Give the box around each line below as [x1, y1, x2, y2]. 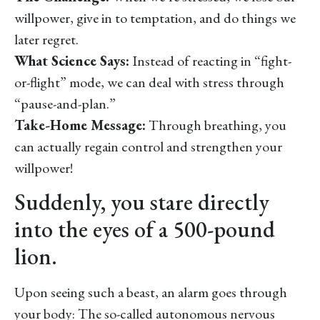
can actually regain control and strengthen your [14, 136, 282, 156]
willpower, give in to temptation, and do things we [14, 8, 296, 27]
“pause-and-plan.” [14, 94, 116, 113]
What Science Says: [14, 51, 129, 70]
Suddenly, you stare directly [14, 187, 269, 218]
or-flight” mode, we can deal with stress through [14, 72, 284, 91]
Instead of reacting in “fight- [129, 51, 291, 70]
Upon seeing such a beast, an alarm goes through [14, 283, 287, 302]
